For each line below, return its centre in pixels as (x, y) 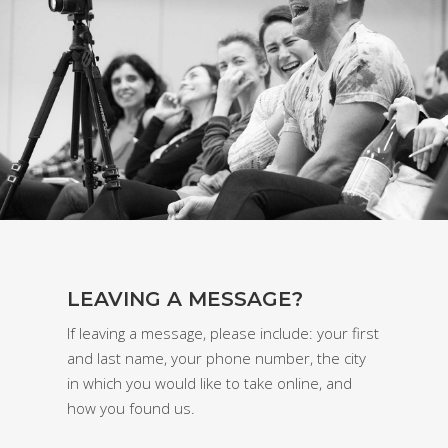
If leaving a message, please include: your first (223, 333)
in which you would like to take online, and (210, 383)
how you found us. (131, 408)
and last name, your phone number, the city (217, 358)
